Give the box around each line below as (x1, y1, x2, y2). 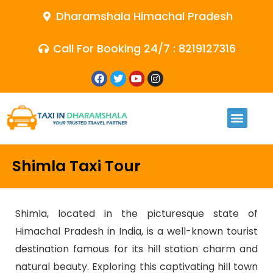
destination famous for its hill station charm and (15, 241, 258, 256)
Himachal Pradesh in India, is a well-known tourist (15, 224, 258, 238)
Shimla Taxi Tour (12, 155, 141, 177)
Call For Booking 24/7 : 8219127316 (53, 41, 236, 56)
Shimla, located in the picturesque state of (15, 206, 258, 221)
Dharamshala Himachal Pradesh (55, 9, 233, 24)
